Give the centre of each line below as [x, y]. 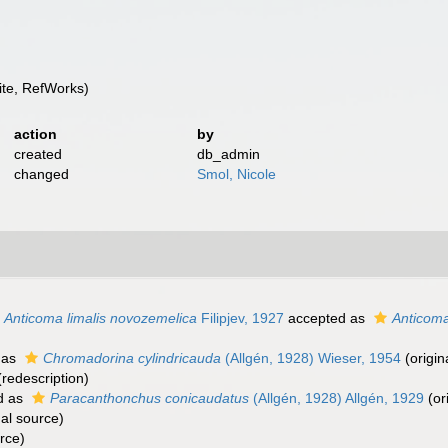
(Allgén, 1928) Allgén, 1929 [336, 398]
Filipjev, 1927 [240, 318]
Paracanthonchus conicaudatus [149, 398]
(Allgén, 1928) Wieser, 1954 [311, 358]
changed [41, 174]
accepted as [326, 318]
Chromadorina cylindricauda [132, 358]
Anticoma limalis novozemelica [100, 318]
